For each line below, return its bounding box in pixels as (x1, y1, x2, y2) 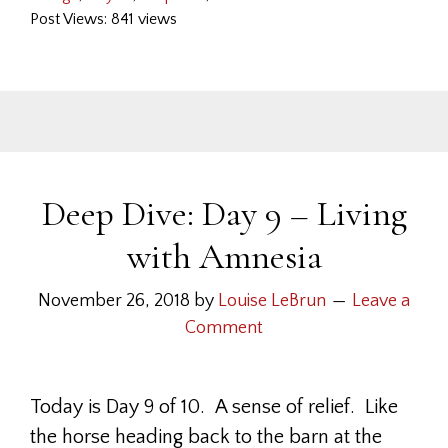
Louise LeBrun (218, 291, 326, 311)
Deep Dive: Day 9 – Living (41, 192, 407, 235)
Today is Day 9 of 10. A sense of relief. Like (30, 396, 398, 418)
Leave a (352, 291, 410, 311)
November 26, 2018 (38, 291, 190, 311)
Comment (185, 318, 263, 338)
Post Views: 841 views (30, 10, 177, 28)
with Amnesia (126, 235, 322, 278)
